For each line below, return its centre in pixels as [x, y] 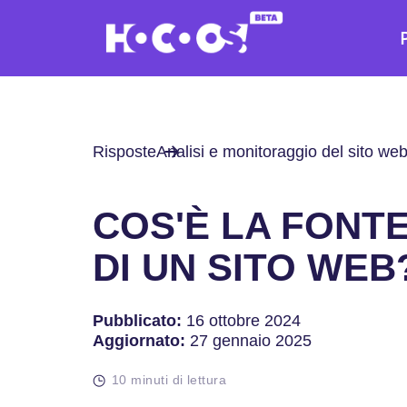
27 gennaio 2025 [248, 341]
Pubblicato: [137, 321]
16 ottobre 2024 [241, 321]
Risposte [124, 152]
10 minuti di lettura [169, 380]
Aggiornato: [139, 341]
